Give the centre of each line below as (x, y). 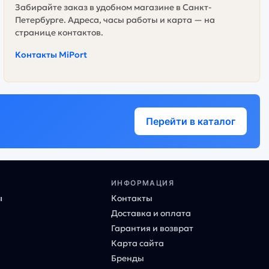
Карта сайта (137, 243)
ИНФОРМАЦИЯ (143, 183)
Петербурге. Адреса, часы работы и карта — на (115, 20)
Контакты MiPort (51, 54)
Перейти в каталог (191, 121)
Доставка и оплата (151, 213)
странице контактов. (59, 32)
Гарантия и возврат (152, 228)
